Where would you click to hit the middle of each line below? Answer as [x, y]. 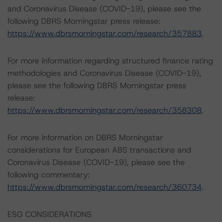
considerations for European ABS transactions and [99, 150]
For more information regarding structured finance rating [110, 61]
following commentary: [49, 175]
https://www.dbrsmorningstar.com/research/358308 [105, 110]
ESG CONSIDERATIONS [50, 214]
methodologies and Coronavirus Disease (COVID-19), [104, 73]
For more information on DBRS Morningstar [85, 138]
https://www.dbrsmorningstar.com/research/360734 [105, 187]
